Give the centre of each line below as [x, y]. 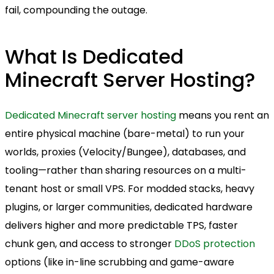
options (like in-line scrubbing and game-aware [120, 262]
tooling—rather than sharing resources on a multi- [126, 171]
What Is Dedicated [94, 57]
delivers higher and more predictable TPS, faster [121, 226]
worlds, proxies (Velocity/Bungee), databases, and [125, 152]
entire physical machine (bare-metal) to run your [125, 134]
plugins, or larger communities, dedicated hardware [129, 207]
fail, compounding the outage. [76, 10]
